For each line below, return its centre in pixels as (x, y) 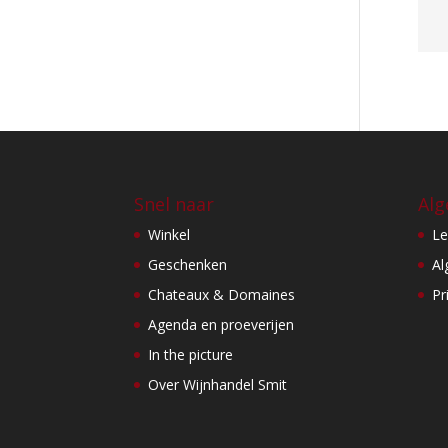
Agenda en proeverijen (221, 325)
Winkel (169, 235)
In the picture (191, 355)
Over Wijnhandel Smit (218, 385)
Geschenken (188, 265)
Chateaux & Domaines (222, 295)
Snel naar (174, 204)
